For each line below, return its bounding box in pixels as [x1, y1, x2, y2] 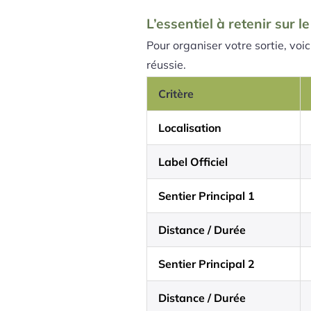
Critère [158, 87, 194, 101]
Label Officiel [158, 155, 228, 169]
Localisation [158, 121, 222, 135]
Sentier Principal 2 [158, 257, 255, 271]
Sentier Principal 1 [158, 189, 255, 203]
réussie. [146, 58, 187, 72]
